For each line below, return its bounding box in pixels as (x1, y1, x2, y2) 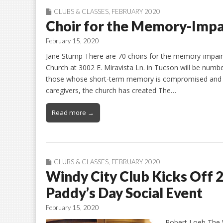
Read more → (52, 108, 94, 117)
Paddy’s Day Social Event (46, 184, 203, 201)
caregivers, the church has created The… (46, 85, 176, 95)
